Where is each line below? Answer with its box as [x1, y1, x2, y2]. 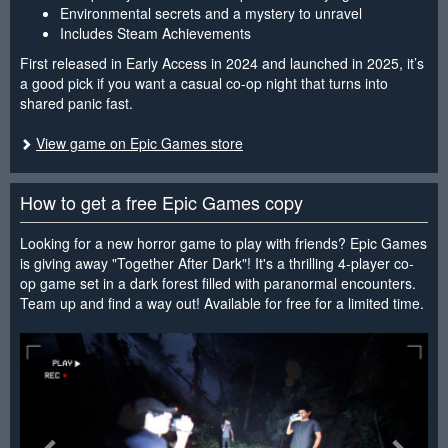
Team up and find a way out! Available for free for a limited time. [20, 292, 424, 313]
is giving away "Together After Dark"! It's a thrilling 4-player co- [20, 252, 414, 273]
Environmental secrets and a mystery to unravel [60, 2, 362, 23]
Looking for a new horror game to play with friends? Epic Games [20, 232, 427, 253]
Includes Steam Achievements [60, 22, 251, 43]
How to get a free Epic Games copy [20, 188, 303, 215]
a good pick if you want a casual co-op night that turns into [20, 72, 388, 93]
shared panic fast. [20, 92, 133, 113]
